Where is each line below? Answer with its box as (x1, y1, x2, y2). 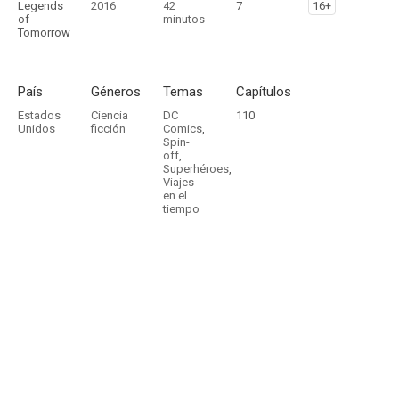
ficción (90, 122, 126, 135)
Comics (163, 122, 203, 135)
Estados (18, 109, 61, 122)
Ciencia (90, 109, 128, 122)
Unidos (18, 122, 55, 135)
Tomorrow (18, 26, 70, 39)
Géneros (90, 84, 141, 100)
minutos (163, 12, 206, 26)
